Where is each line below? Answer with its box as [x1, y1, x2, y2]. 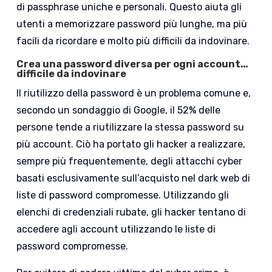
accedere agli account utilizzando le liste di [16, 223, 216, 236]
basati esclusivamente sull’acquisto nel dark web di [16, 172, 251, 185]
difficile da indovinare [16, 68, 127, 80]
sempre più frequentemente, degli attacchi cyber [16, 155, 243, 168]
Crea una [16, 58, 64, 70]
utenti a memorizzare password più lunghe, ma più [16, 18, 248, 30]
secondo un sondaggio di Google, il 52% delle [16, 104, 221, 117]
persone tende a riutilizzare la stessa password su [16, 121, 245, 134]
